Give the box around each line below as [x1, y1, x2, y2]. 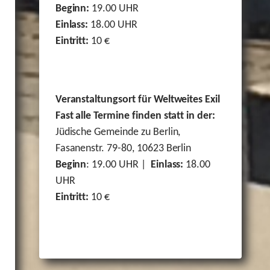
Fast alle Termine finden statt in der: [55, 110, 215, 122]
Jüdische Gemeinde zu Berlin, [55, 127, 181, 139]
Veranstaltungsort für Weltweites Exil [55, 94, 221, 106]
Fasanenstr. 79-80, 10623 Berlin [55, 143, 192, 155]
